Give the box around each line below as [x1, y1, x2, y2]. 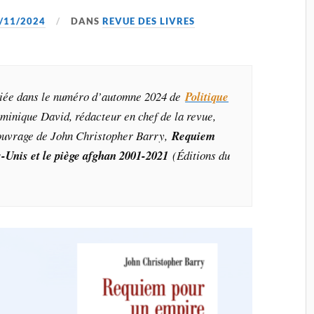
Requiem [172, 127, 216, 144]
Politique [185, 88, 229, 104]
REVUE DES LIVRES [102, 15, 196, 27]
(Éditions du [172, 146, 231, 163]
